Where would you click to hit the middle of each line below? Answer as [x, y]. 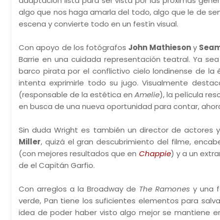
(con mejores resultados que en [79, 153]
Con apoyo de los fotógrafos [74, 47]
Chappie [155, 153]
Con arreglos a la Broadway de [79, 189]
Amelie [147, 95]
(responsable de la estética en [77, 95]
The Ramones [165, 189]
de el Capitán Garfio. [58, 165]
